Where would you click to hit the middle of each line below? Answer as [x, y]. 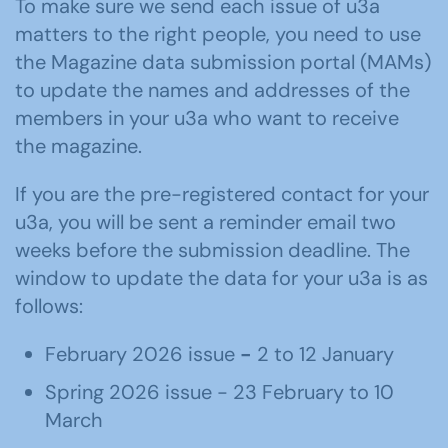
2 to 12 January [323, 354]
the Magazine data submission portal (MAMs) [223, 62]
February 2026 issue [142, 354]
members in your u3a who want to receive [207, 118]
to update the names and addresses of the [212, 90]
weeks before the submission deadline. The [212, 250]
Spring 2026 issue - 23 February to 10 [219, 392]
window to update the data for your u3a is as [221, 278]
